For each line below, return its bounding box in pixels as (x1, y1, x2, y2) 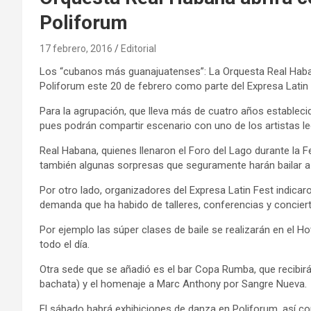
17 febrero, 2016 (40, 42, 112, 54)
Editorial (121, 42, 156, 54)
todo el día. (40, 237, 90, 251)
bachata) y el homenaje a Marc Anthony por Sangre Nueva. (40, 277, 307, 290)
